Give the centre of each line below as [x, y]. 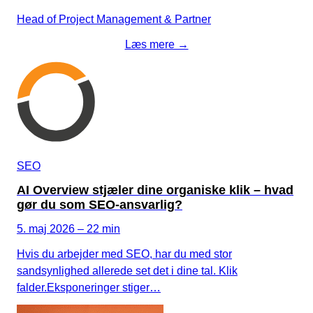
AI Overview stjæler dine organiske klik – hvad [155, 190]
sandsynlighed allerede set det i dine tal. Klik [127, 270]
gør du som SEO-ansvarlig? [100, 204]
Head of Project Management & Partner [114, 19]
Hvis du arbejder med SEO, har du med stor [124, 254]
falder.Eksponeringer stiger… [89, 287]
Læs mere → [156, 44]
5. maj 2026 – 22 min [68, 228]
